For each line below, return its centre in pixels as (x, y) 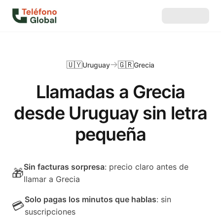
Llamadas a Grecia (110, 92)
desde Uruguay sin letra (110, 113)
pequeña (110, 134)
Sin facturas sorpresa (64, 167)
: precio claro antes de (147, 167)
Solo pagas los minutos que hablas (91, 199)
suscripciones (50, 212)
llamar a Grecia (52, 179)
